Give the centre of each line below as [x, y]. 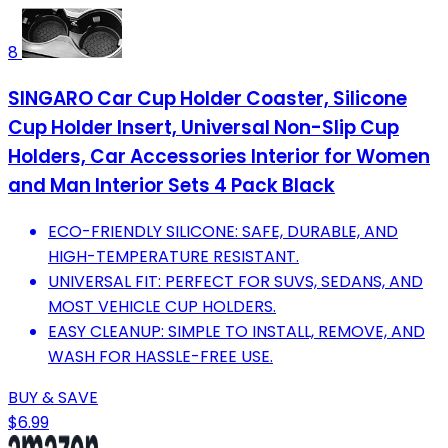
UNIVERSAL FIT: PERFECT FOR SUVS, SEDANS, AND [235, 281]
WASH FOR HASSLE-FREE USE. [160, 356]
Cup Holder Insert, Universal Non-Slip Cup [203, 128]
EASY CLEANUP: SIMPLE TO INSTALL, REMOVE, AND [236, 331]
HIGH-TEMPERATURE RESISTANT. [173, 256]
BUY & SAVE [53, 397]
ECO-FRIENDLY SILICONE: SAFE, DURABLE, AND [223, 231]
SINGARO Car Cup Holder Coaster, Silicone [207, 99]
